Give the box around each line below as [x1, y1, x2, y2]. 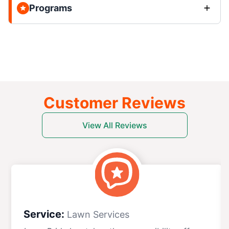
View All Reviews [82, 120, 147, 130]
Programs [29, 2, 72, 13]
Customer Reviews [43, 93, 186, 112]
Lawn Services [67, 209, 129, 220]
